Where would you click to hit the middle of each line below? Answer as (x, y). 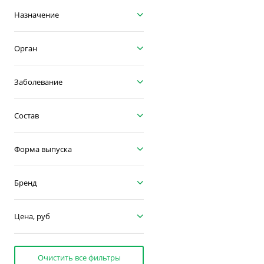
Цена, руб (32, 216)
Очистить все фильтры (79, 258)
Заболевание (38, 82)
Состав (27, 115)
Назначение (37, 15)
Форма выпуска (43, 149)
